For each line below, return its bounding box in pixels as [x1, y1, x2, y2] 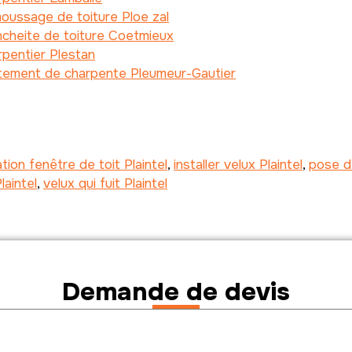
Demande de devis [62, 275, 290, 308]
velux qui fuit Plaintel [43, 174, 167, 192]
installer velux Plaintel [174, 156, 302, 173]
